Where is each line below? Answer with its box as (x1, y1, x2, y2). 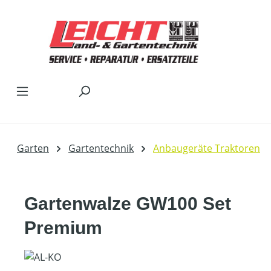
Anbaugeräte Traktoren (153, 142, 260, 155)
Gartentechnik (68, 142, 134, 155)
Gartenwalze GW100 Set (24, 194, 231, 214)
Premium (24, 218, 102, 238)
